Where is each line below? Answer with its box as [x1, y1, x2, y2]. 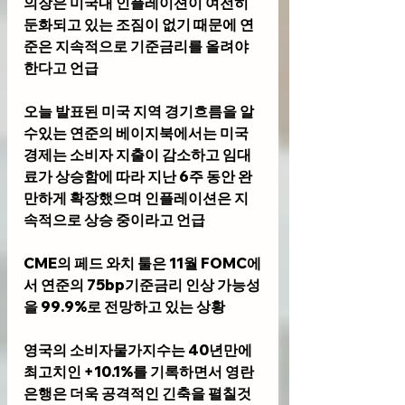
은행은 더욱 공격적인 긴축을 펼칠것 [24, 384, 254, 403]
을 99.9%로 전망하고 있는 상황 [24, 297, 225, 316]
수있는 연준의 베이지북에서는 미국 [24, 124, 251, 143]
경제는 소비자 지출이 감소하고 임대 [24, 146, 251, 165]
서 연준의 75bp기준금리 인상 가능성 [24, 276, 260, 295]
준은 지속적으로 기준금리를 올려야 [24, 37, 251, 56]
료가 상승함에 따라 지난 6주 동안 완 [24, 167, 252, 186]
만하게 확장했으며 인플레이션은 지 [24, 189, 249, 208]
